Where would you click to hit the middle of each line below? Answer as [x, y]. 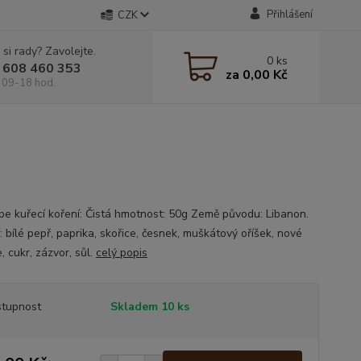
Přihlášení [289, 15]
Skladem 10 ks [149, 307]
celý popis [121, 253]
